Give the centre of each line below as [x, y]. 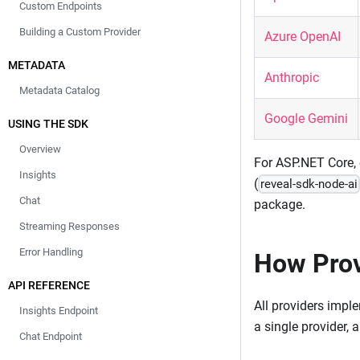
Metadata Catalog [59, 90]
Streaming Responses [70, 226]
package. [280, 205]
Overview [40, 149]
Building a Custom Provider [80, 32]
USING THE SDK [48, 124]
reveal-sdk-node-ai [309, 184]
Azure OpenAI [303, 37]
